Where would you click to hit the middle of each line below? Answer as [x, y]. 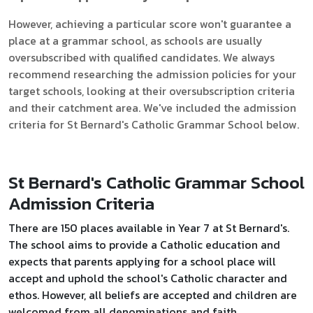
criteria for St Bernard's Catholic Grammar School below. [154, 124]
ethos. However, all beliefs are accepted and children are [153, 295]
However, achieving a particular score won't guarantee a [150, 24]
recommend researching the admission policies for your [152, 74]
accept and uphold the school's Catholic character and [148, 278]
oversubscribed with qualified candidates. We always [141, 57]
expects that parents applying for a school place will [142, 261]
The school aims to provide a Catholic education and [144, 245]
